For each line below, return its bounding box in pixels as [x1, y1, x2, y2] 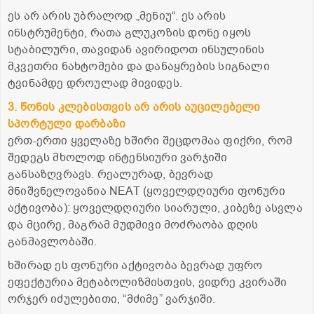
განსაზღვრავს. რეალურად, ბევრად [8, 166, 213, 182]
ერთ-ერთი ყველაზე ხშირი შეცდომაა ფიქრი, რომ [8, 132, 293, 149]
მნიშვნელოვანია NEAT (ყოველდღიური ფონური [8, 183, 285, 199]
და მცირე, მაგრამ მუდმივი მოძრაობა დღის [8, 217, 259, 233]
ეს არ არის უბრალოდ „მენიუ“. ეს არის [8, 8, 226, 24]
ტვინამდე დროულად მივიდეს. [8, 75, 182, 91]
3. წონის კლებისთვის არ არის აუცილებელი [8, 99, 261, 115]
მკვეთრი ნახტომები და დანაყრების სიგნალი [8, 58, 270, 74]
